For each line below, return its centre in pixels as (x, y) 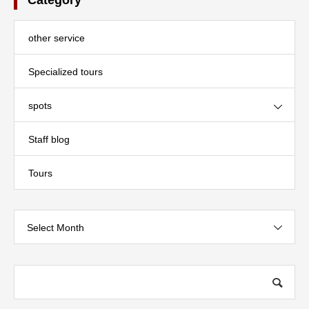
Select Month (56, 227)
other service (57, 38)
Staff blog (49, 139)
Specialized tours (66, 71)
